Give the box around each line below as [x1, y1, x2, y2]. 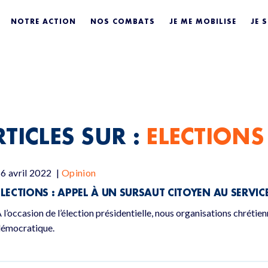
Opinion [62, 167, 96, 178]
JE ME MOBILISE [169, 16, 237, 26]
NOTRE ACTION [11, 16, 77, 26]
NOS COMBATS [90, 16, 156, 26]
